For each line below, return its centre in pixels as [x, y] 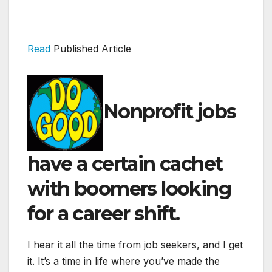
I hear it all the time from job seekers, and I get [135, 245]
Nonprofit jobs [170, 112]
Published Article [91, 49]
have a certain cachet [125, 164]
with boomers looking [129, 189]
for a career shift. [104, 214]
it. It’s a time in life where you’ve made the [124, 261]
